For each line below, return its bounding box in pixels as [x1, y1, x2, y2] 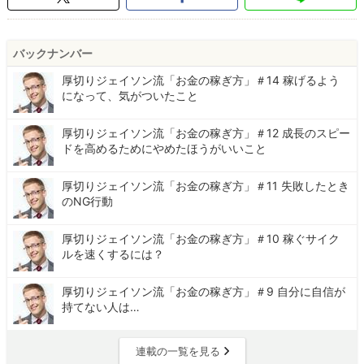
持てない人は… [62, 300, 141, 314]
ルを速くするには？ [62, 247, 165, 262]
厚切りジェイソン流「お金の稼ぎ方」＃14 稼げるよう [62, 73, 340, 88]
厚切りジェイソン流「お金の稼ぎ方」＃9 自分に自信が [62, 284, 346, 299]
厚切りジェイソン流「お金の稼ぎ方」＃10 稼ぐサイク [62, 232, 340, 246]
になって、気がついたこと [62, 89, 199, 103]
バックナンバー [13, 46, 93, 61]
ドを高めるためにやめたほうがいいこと [62, 141, 267, 156]
